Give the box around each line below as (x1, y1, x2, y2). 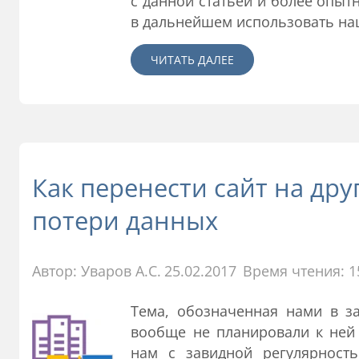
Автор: (32, 260, 81, 280)
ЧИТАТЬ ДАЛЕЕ (151, 51, 235, 67)
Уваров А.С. (81, 260, 161, 280)
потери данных (32, 203, 218, 237)
